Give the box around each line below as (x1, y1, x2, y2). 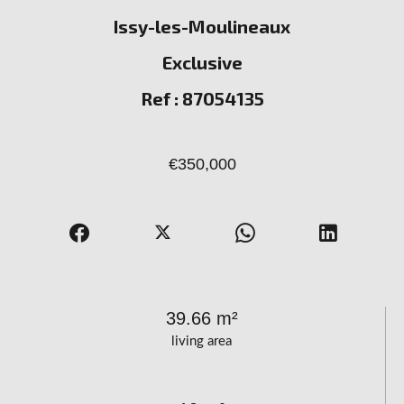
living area (171, 335, 232, 349)
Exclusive (161, 51, 243, 74)
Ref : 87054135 (140, 87, 264, 110)
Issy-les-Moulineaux (114, 15, 290, 38)
